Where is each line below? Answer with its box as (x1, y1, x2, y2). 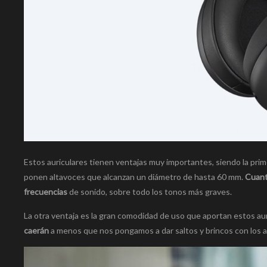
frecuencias (24, 187, 67, 197)
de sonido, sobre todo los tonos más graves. (67, 187, 232, 197)
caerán (24, 225, 49, 236)
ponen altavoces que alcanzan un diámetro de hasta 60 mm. (24, 172, 243, 182)
